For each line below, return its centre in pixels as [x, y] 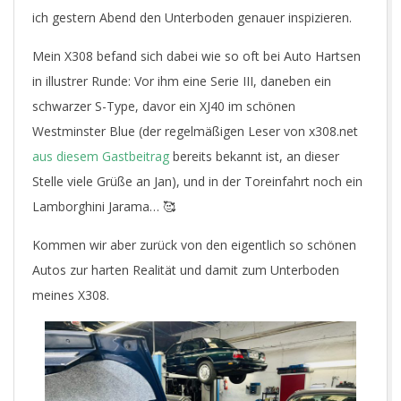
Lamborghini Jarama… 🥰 [104, 207]
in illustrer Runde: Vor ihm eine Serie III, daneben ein [182, 81]
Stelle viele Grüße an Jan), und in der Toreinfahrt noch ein [197, 182]
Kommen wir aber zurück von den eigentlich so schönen [194, 245]
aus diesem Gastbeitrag [101, 157]
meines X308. [71, 295]
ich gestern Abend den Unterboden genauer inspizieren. [192, 18]
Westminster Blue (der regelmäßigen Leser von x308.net [195, 132]
